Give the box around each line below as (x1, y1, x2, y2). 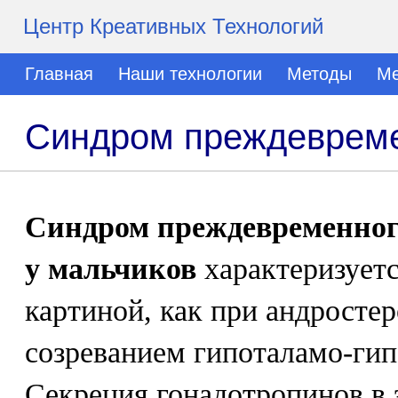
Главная (25, 64, 93, 84)
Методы (287, 64, 352, 84)
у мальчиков (25, 252, 196, 285)
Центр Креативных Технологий (23, 14, 323, 38)
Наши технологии (118, 64, 262, 84)
